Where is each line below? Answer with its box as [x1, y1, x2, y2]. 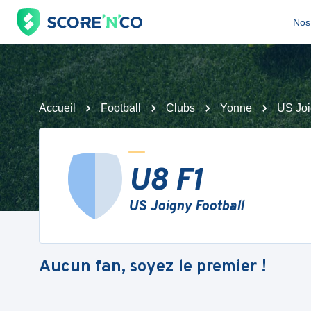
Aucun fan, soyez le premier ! [39, 256, 267, 278]
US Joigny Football [128, 198, 244, 216]
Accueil [39, 102, 76, 114]
